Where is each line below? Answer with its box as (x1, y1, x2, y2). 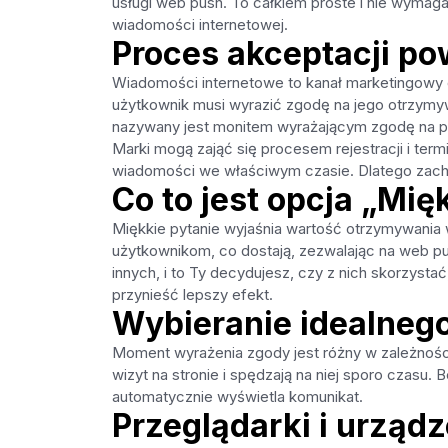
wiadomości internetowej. (111, 16, 288, 35)
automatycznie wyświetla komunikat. (111, 388, 363, 407)
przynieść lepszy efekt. (111, 286, 273, 305)
